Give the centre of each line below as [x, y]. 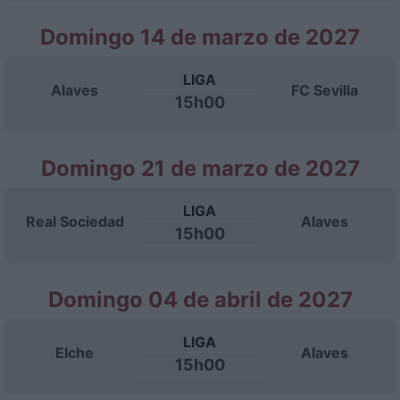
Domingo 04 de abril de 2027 [200, 300]
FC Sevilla [325, 90]
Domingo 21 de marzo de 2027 [200, 168]
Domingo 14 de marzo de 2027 [200, 37]
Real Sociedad [75, 221]
